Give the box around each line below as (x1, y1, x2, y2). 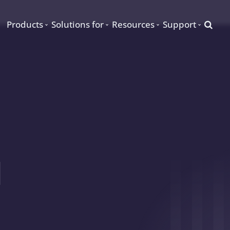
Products (7, 18, 44, 30)
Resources (112, 18, 155, 30)
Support (163, 18, 197, 30)
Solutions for (51, 18, 104, 30)
